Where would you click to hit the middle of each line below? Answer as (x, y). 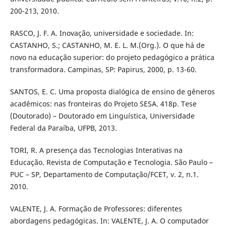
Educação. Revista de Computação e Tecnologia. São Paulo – (111, 162)
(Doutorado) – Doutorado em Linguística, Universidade (102, 116)
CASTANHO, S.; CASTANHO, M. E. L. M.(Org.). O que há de (107, 45)
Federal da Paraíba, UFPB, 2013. (63, 128)
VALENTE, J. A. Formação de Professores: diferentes (96, 208)
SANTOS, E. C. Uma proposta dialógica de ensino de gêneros (112, 91)
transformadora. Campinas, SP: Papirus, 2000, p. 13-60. (103, 69)
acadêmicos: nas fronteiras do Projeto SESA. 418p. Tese (103, 103)
